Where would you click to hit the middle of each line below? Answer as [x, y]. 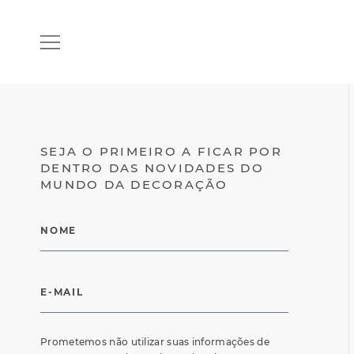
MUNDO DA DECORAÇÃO [134, 185]
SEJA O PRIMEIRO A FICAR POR [161, 151]
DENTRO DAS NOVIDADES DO [152, 168]
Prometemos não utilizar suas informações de [155, 342]
